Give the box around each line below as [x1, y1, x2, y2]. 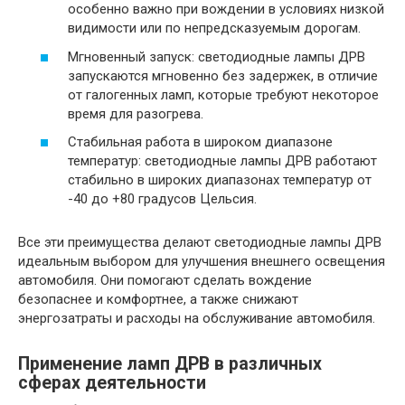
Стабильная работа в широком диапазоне [68, 134, 333, 151]
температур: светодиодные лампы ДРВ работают [68, 153, 377, 170]
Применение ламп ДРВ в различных [18, 353, 322, 375]
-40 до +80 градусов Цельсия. [68, 191, 257, 208]
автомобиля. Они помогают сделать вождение [18, 272, 312, 289]
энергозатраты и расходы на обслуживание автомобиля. [18, 310, 375, 327]
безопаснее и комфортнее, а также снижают [18, 291, 298, 308]
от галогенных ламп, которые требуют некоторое [68, 86, 379, 103]
